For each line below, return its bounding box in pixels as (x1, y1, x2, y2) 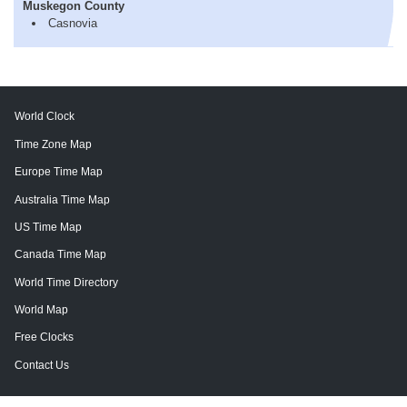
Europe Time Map (15, 165, 103, 179)
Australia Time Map (15, 193, 110, 206)
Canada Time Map (15, 248, 106, 262)
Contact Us (15, 358, 69, 372)
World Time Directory (15, 275, 118, 289)
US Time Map (15, 220, 82, 233)
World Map (15, 303, 68, 317)
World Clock (15, 110, 74, 124)
